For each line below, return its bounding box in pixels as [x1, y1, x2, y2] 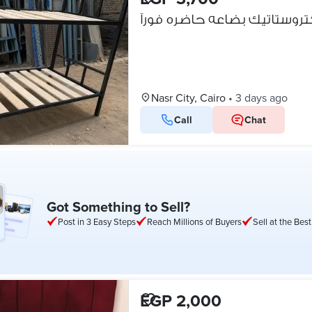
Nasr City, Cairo [150, 90, 226, 105]
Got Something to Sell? [47, 196, 190, 217]
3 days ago [235, 90, 288, 105]
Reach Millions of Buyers [147, 215, 242, 228]
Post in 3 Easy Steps [58, 215, 136, 228]
